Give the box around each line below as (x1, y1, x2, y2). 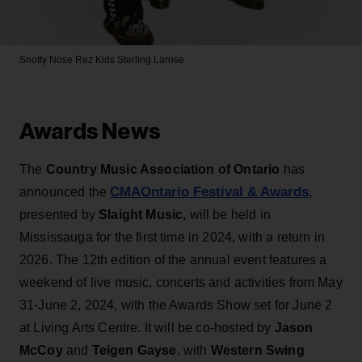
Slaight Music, (99, 207, 187, 221)
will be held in (186, 207, 271, 221)
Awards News (19, 120, 161, 143)
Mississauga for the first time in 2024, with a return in (19, 229, 325, 244)
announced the (19, 184, 111, 199)
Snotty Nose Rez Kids (19, 53, 115, 65)
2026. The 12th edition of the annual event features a (19, 252, 327, 267)
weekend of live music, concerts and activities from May (19, 275, 343, 289)
